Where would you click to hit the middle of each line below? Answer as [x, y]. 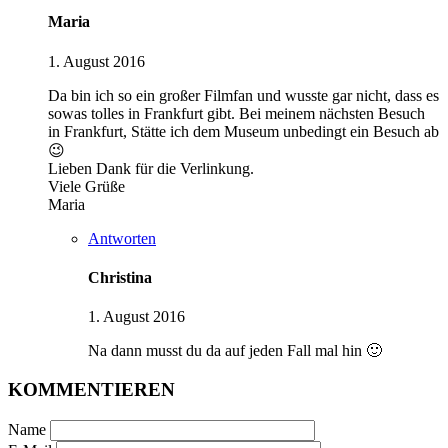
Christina [120, 277]
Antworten [122, 238]
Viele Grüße [86, 186]
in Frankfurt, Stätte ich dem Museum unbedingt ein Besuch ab [243, 131]
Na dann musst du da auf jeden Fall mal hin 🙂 [235, 351]
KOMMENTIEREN [91, 389]
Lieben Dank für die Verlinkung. [151, 168]
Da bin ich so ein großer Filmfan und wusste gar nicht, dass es [243, 95]
